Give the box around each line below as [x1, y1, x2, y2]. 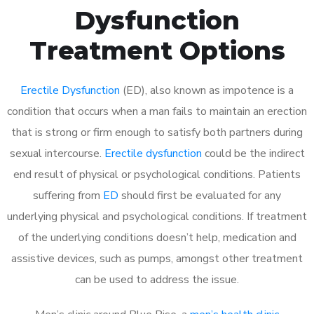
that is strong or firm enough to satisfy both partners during [11, 124, 303, 140]
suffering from [33, 187, 103, 203]
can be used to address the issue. [75, 271, 239, 287]
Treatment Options [29, 34, 285, 66]
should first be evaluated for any [118, 187, 281, 203]
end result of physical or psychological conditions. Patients [13, 166, 301, 182]
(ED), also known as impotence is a [120, 82, 294, 98]
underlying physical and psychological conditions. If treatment [7, 208, 307, 224]
